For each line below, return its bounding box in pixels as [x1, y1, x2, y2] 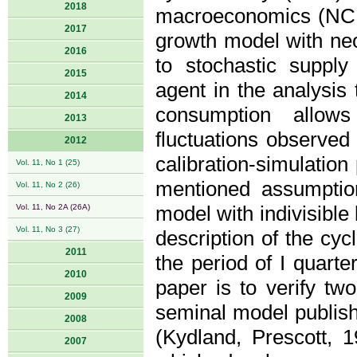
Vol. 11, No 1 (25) [16, 158, 80, 167]
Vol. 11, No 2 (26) [16, 180, 80, 189]
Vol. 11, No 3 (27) [16, 225, 80, 233]
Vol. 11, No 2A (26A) [16, 202, 90, 211]
